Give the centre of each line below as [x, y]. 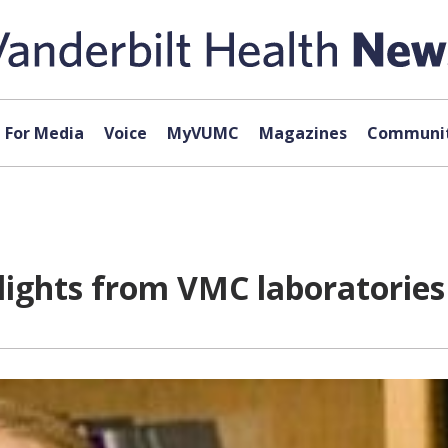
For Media [44, 133]
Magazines [302, 133]
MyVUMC [202, 133]
